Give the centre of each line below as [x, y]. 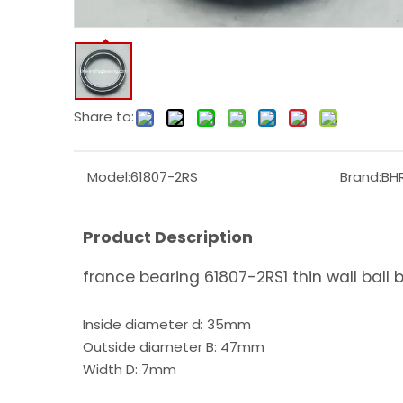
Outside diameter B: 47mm [174, 347]
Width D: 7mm [130, 369]
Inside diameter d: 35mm [167, 324]
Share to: [104, 116]
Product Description [168, 237]
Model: [109, 177]
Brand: [360, 177]
